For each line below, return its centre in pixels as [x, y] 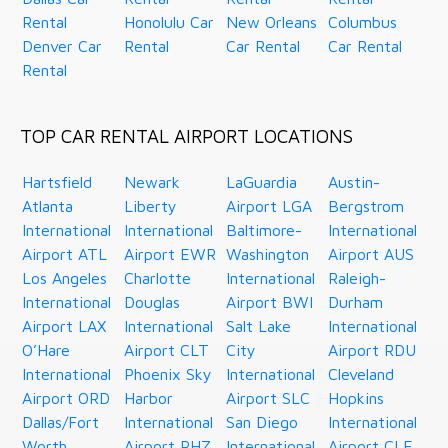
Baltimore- [264, 230]
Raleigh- [357, 278]
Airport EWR [170, 254]
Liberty [151, 206]
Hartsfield [57, 182]
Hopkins [356, 398]
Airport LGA [269, 206]
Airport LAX [64, 326]
